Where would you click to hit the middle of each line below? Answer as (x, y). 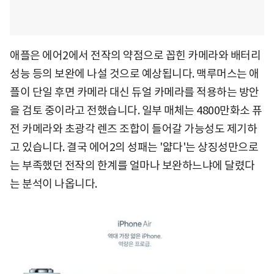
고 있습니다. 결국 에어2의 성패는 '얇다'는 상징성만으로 (134, 147)
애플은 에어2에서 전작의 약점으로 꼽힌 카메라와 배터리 (135, 56)
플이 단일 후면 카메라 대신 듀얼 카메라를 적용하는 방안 (135, 92)
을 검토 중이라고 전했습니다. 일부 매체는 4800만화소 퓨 (136, 111)
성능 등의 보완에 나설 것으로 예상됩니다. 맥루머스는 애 (135, 74)
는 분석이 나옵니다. (54, 184)
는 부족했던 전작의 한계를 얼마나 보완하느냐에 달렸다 (132, 166)
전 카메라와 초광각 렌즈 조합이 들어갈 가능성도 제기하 (133, 129)
